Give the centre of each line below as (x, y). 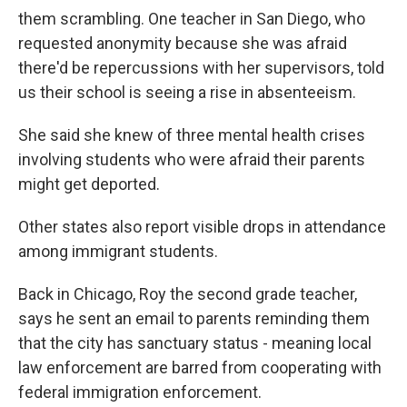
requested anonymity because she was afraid (183, 43)
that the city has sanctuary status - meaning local (195, 343)
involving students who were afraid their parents (192, 159)
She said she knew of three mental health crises (192, 135)
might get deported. (89, 184)
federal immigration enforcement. (140, 392)
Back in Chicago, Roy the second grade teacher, (188, 294)
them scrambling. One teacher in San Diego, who (192, 19)
